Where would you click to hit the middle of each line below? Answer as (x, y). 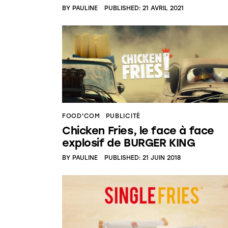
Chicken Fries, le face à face (138, 130)
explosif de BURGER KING (129, 142)
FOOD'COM (81, 116)
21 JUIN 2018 (162, 158)
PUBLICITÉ (123, 116)
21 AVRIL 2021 (163, 8)
